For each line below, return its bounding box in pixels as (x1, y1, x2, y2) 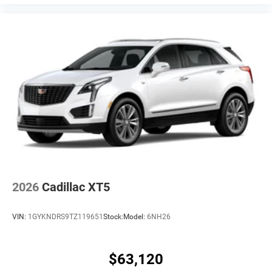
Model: (123, 212, 147, 222)
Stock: (103, 212, 123, 222)
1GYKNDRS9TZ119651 (28, 212, 103, 222)
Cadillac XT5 (42, 179, 110, 194)
